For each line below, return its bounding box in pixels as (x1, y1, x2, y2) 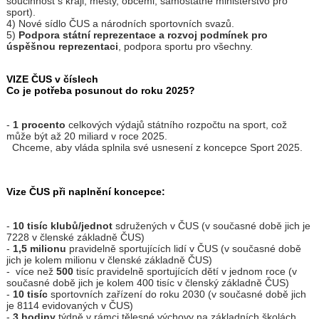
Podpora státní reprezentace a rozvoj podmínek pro (18, 29, 268, 41)
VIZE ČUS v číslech (6, 73, 98, 85)
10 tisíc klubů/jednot (12, 220, 115, 232)
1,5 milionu (12, 243, 66, 255)
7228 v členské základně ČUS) (6, 231, 145, 244)
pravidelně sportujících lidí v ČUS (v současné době (66, 243, 301, 255)
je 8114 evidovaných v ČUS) (6, 300, 133, 312)
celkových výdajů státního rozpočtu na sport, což (68, 119, 287, 131)
